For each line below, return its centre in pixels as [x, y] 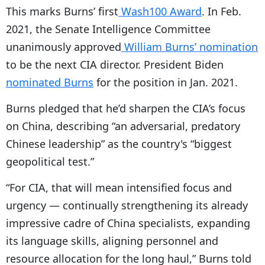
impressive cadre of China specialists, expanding [128, 223]
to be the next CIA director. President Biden [115, 64]
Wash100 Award [160, 11]
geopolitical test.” [50, 161]
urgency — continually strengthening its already [127, 205]
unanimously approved [64, 46]
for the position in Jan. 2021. [166, 82]
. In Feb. [222, 11]
